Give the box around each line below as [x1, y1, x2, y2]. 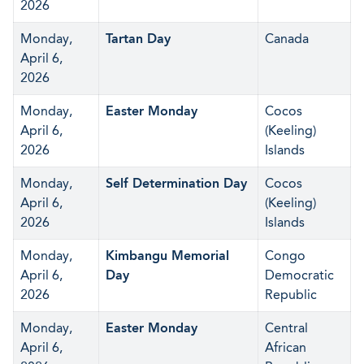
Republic [265, 287, 317, 302]
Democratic [265, 267, 334, 283]
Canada [265, 31, 309, 46]
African [265, 340, 306, 355]
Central [265, 320, 308, 336]
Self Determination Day [106, 175, 247, 191]
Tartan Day [106, 31, 171, 46]
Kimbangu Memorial [106, 248, 229, 263]
